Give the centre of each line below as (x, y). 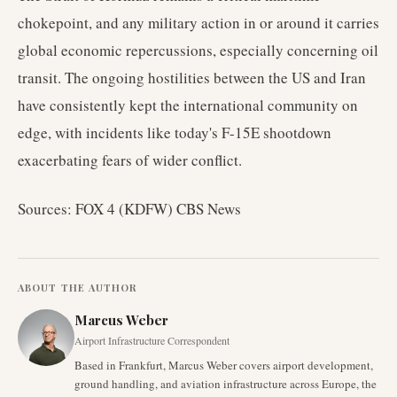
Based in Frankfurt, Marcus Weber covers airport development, (224, 365)
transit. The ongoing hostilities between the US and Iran (192, 78)
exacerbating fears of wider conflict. (130, 160)
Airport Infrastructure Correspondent (152, 340)
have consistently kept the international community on (188, 105)
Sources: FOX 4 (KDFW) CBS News (129, 209)
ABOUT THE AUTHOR (78, 288)
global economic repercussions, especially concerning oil (198, 50)
